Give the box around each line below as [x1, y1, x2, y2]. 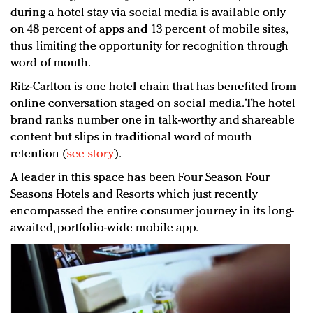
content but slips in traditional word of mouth [10, 131, 252, 144]
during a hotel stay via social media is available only [10, 7, 286, 20]
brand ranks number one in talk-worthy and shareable [10, 115, 296, 127]
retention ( [10, 148, 68, 161]
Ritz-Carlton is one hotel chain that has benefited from [10, 81, 296, 94]
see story [67, 148, 115, 161]
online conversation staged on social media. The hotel [10, 98, 296, 110]
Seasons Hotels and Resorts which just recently [10, 189, 258, 201]
